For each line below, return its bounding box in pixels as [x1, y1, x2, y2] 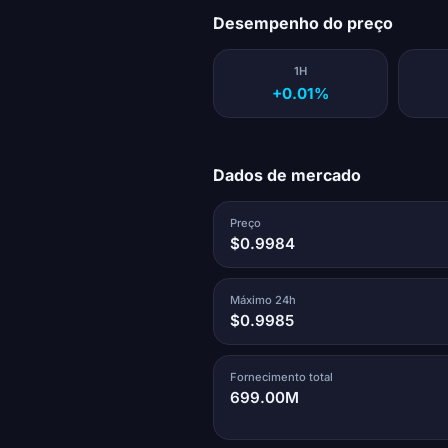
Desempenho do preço [212, 13, 393, 34]
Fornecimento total [229, 369, 333, 384]
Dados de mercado [212, 164, 361, 185]
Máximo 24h [229, 292, 296, 307]
